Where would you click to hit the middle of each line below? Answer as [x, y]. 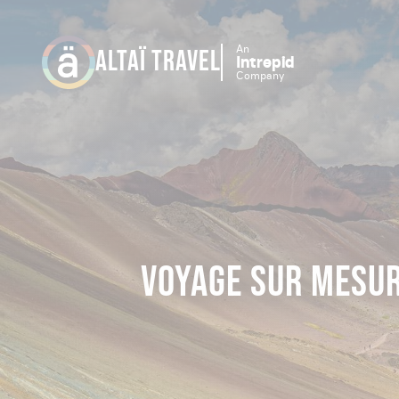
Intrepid [265, 62]
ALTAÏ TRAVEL [158, 62]
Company [260, 75]
